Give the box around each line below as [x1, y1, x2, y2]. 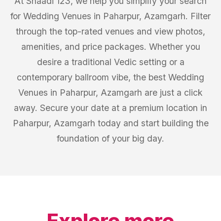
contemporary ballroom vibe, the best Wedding [17, 72, 204, 82]
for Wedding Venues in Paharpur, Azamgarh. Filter [10, 11, 211, 21]
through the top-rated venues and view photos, [16, 26, 205, 37]
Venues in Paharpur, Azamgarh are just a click [18, 87, 203, 98]
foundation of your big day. [57, 133, 164, 144]
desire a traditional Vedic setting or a [37, 57, 184, 67]
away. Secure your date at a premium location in [14, 103, 207, 113]
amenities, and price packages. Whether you [21, 41, 200, 52]
